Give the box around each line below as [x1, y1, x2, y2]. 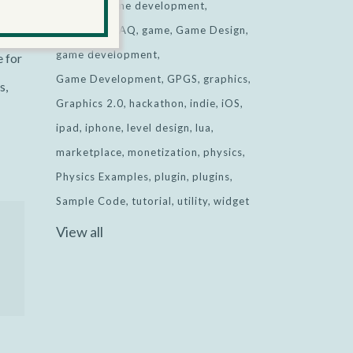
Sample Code [56, 195, 126, 207]
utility [177, 195, 208, 207]
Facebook [56, 24, 108, 36]
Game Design [176, 24, 246, 36]
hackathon [129, 97, 184, 110]
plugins [192, 170, 230, 183]
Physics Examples [56, 170, 149, 183]
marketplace [56, 146, 122, 158]
